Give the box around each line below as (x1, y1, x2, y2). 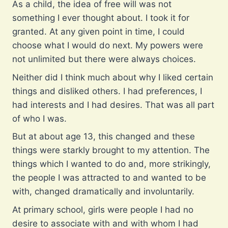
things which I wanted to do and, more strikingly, (12, 159, 211, 169)
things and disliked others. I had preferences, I (12, 85, 202, 96)
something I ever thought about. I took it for (12, 13, 189, 23)
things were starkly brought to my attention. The (12, 145, 210, 156)
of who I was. (12, 113, 67, 124)
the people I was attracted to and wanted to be (12, 173, 206, 183)
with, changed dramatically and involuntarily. (12, 186, 194, 197)
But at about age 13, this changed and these (12, 131, 195, 142)
